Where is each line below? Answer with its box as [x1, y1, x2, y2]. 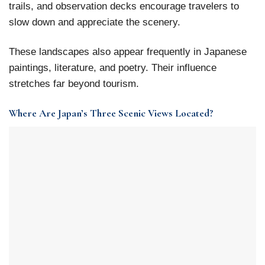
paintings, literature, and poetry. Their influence [9, 62, 216, 74]
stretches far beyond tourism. [9, 77, 139, 90]
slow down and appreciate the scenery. [9, 16, 180, 28]
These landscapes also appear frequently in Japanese [9, 46, 247, 58]
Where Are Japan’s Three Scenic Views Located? [9, 106, 213, 119]
